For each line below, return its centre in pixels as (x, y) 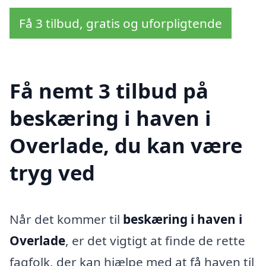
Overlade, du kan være (126, 145)
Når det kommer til (66, 219)
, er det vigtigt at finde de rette (155, 240)
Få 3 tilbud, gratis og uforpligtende (121, 23)
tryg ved (52, 172)
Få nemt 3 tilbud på (109, 90)
